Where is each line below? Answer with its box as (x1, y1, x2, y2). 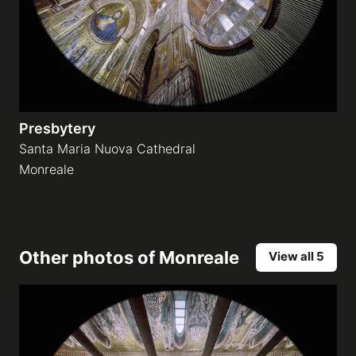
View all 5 (269, 249, 324, 264)
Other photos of (19, 247, 159, 268)
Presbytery (19, 120, 95, 137)
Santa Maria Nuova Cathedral (19, 141, 195, 157)
